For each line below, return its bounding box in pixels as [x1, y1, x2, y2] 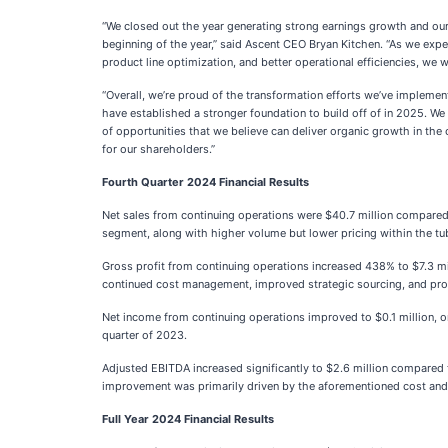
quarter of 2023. [102, 328, 187, 342]
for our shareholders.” [102, 142, 215, 156]
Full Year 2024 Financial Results [102, 412, 274, 426]
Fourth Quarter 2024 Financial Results [102, 175, 309, 189]
